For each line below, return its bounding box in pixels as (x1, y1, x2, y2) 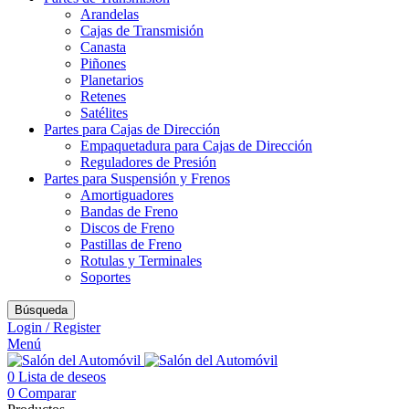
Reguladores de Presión (80, 154, 216, 170)
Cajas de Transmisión (80, 23, 204, 38)
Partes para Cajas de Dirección (44, 121, 220, 137)
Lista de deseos (18, 369, 106, 384)
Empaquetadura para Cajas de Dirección (80, 138, 312, 153)
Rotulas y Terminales (80, 253, 202, 268)
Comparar (18, 385, 76, 401)
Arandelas (80, 6, 139, 22)
